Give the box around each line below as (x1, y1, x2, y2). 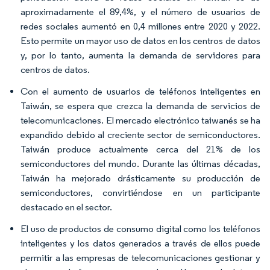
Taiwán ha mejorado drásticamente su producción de (20, 172, 260, 184)
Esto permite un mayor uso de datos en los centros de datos (20, 35, 260, 46)
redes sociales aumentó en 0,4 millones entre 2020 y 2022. (20, 20, 260, 32)
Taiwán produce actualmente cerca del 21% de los (20, 143, 260, 155)
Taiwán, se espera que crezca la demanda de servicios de (20, 100, 260, 111)
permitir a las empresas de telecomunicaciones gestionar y (20, 252, 260, 263)
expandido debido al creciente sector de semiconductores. (20, 129, 260, 140)
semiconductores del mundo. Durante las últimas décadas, (20, 158, 260, 169)
